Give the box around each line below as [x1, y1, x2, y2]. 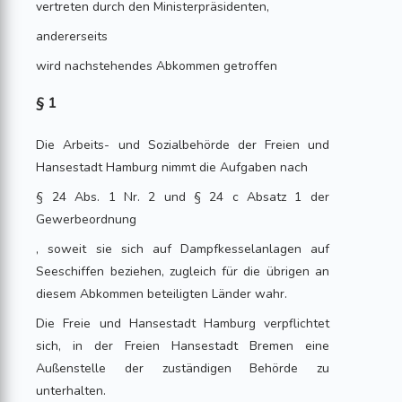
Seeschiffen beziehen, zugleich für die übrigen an [36, 263, 329, 280]
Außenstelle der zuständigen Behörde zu [36, 360, 329, 377]
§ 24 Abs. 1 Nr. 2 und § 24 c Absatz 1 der [36, 188, 329, 205]
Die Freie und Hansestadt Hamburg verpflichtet [36, 315, 329, 332]
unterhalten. [36, 382, 107, 399]
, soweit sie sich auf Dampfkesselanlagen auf [36, 240, 329, 258]
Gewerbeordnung [36, 211, 137, 228]
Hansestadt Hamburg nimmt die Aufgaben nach [36, 159, 309, 176]
